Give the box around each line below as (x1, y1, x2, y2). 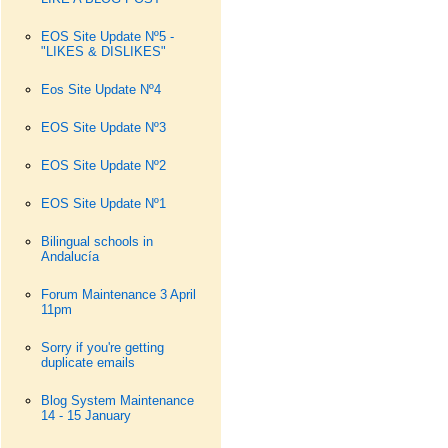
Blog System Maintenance (40, 393, 194, 408)
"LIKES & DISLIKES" (40, 44, 166, 59)
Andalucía (40, 249, 99, 264)
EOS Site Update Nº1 (40, 196, 166, 211)
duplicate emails (40, 355, 135, 370)
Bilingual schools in (40, 234, 153, 249)
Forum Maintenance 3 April (40, 287, 196, 302)
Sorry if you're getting (40, 340, 164, 355)
